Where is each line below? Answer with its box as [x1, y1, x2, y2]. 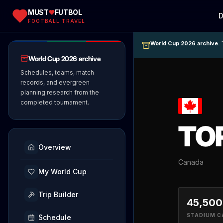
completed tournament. [20, 99, 89, 106]
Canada [178, 158, 204, 167]
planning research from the [20, 89, 99, 96]
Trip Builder [38, 190, 78, 199]
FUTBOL [54, 7, 82, 16]
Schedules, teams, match [20, 69, 94, 76]
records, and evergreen [20, 79, 90, 86]
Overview [38, 143, 71, 151]
